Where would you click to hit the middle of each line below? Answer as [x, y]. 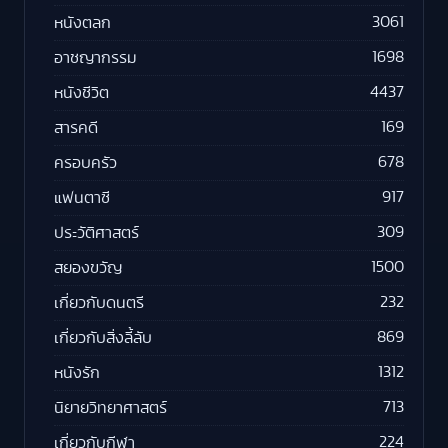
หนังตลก [82, 22]
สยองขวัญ [88, 267]
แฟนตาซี [82, 197]
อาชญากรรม [95, 57]
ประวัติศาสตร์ [96, 232]
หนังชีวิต [81, 92]
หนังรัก [77, 372]
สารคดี [76, 127]
